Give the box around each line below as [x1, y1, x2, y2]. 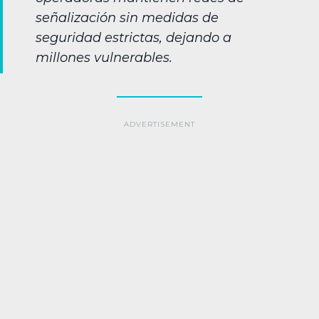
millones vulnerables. [36, 50, 172, 66]
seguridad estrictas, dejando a [36, 30, 231, 46]
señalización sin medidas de [36, 10, 219, 26]
